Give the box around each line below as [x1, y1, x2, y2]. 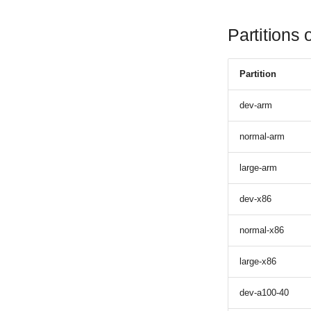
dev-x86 [239, 193, 271, 204]
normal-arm [239, 131, 285, 142]
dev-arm [239, 99, 272, 110]
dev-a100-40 [239, 287, 289, 298]
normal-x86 [239, 224, 284, 235]
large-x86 [239, 255, 276, 267]
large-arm [239, 162, 277, 173]
